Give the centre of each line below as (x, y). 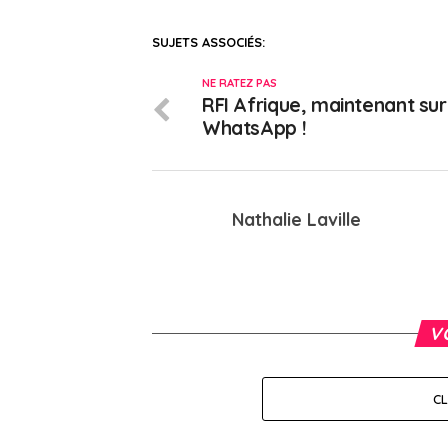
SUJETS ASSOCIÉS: (208, 42)
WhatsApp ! (254, 128)
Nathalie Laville (296, 219)
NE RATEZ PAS (239, 83)
